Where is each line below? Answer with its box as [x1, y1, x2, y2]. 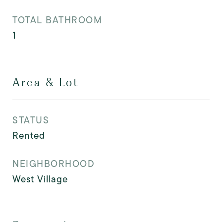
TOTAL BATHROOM [12, 13, 102, 27]
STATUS [12, 113, 49, 127]
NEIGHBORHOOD [12, 157, 95, 170]
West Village [12, 172, 68, 186]
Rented [12, 129, 45, 142]
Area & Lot [12, 76, 79, 89]
